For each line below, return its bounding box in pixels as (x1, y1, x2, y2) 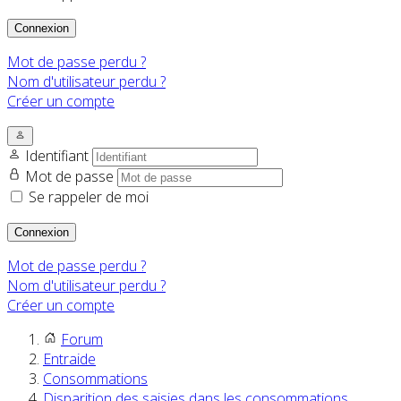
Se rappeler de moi (29, 187, 149, 208)
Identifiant (25, 146, 92, 166)
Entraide (43, 349, 96, 370)
